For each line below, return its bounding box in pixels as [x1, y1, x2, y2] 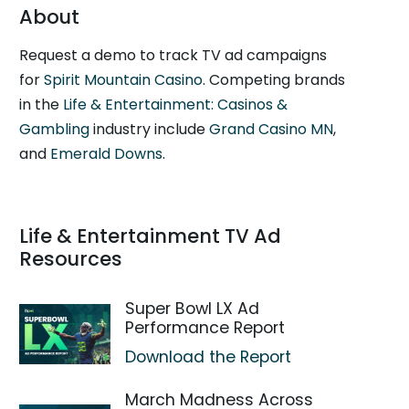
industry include [89, 119, 210, 140]
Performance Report [125, 317, 286, 339]
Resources [19, 246, 123, 272]
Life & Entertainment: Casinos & [63, 94, 288, 115]
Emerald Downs [50, 143, 163, 164]
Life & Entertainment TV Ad [19, 223, 282, 249]
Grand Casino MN [209, 119, 334, 140]
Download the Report [125, 346, 292, 368]
